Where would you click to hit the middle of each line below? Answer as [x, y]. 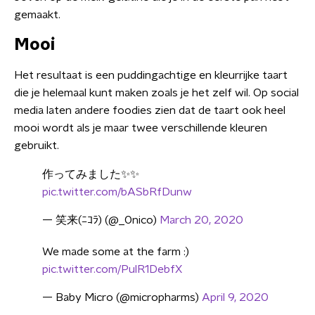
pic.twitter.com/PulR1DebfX [112, 269]
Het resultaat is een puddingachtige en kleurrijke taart [151, 75]
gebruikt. [37, 146]
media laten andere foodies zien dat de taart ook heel [150, 110]
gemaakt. [37, 15]
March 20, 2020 [201, 220]
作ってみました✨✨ [91, 174]
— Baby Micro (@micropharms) [122, 297]
